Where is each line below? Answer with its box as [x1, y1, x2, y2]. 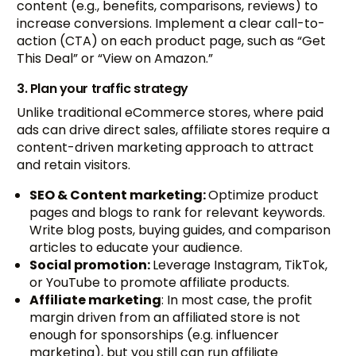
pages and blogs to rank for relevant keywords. [29, 203, 326, 222]
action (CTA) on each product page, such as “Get [17, 32, 327, 51]
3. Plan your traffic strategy [17, 79, 188, 99]
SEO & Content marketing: [29, 186, 209, 205]
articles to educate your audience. [29, 238, 243, 257]
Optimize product [208, 186, 319, 205]
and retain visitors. [17, 156, 131, 175]
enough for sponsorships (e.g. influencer [29, 326, 280, 345]
